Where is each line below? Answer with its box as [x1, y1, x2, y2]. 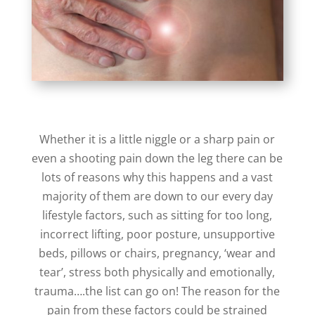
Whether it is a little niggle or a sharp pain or [39, 131, 276, 147]
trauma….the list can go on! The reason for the [34, 283, 281, 299]
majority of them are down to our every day [41, 188, 273, 204]
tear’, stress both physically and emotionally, [39, 264, 276, 280]
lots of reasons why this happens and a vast [41, 169, 274, 185]
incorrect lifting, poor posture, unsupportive [39, 226, 275, 242]
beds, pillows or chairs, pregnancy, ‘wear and [39, 245, 276, 261]
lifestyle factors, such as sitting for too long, [42, 207, 273, 223]
